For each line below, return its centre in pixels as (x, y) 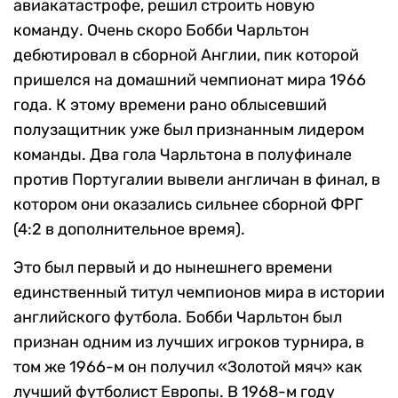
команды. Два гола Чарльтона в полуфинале (183, 155)
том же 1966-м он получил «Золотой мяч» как (188, 367)
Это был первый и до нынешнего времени (173, 268)
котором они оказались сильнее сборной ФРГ (188, 205)
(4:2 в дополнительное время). (129, 230)
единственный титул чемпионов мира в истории (199, 293)
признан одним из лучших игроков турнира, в (189, 342)
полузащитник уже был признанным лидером (189, 130)
